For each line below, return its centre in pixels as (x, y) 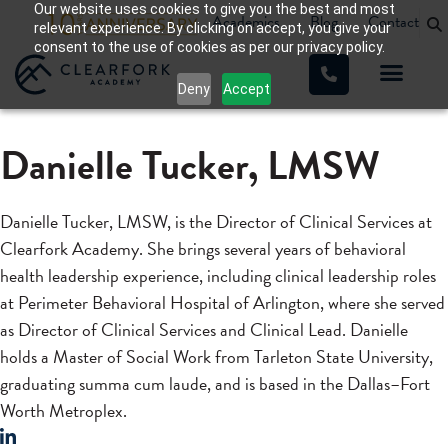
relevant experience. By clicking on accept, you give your (212, 28)
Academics (246, 21)
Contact (393, 21)
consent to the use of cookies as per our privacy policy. (209, 47)
